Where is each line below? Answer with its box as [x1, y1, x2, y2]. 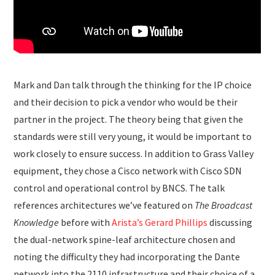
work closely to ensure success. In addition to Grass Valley [14, 147, 254, 160]
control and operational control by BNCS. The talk [14, 182, 225, 195]
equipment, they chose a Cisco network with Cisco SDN [14, 165, 242, 177]
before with [59, 216, 112, 229]
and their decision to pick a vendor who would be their [14, 96, 238, 109]
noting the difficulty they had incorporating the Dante [14, 250, 241, 263]
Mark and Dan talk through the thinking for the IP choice [14, 79, 252, 91]
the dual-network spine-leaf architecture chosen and [14, 233, 236, 246]
